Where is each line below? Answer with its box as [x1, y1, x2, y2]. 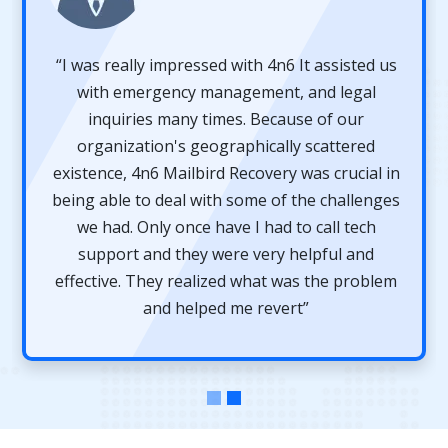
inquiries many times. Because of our [88, 108, 365, 131]
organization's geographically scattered [77, 135, 376, 158]
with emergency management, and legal [76, 81, 376, 104]
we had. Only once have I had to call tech [76, 216, 376, 239]
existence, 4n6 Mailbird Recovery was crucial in [52, 162, 400, 185]
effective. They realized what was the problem [55, 270, 398, 293]
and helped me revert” [143, 297, 310, 320]
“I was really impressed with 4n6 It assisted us [55, 54, 397, 77]
